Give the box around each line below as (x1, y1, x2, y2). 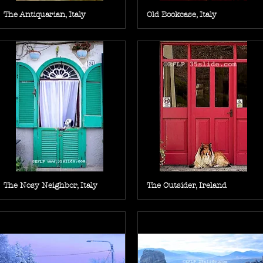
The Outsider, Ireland (147, 181, 227, 190)
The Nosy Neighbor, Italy (3, 181, 97, 190)
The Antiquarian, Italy (3, 9, 86, 19)
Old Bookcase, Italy (147, 9, 217, 19)
